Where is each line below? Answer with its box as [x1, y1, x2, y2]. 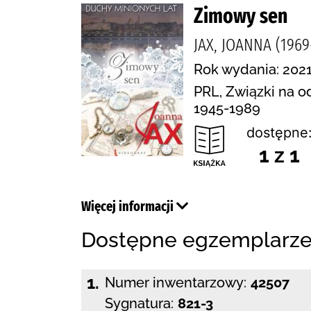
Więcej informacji [81, 198, 176, 215]
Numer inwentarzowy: [105, 274, 246, 291]
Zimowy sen [194, 3, 287, 28]
